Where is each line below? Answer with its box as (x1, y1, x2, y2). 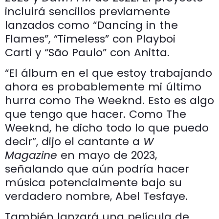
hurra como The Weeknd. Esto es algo (5, 93, 214, 109)
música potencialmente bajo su (5, 175, 182, 191)
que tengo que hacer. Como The (5, 107, 186, 122)
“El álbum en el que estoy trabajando (5, 66, 212, 81)
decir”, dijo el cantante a (5, 134, 143, 150)
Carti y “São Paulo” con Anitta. (5, 45, 173, 61)
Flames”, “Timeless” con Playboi (5, 31, 175, 47)
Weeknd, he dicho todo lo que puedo (5, 120, 209, 136)
